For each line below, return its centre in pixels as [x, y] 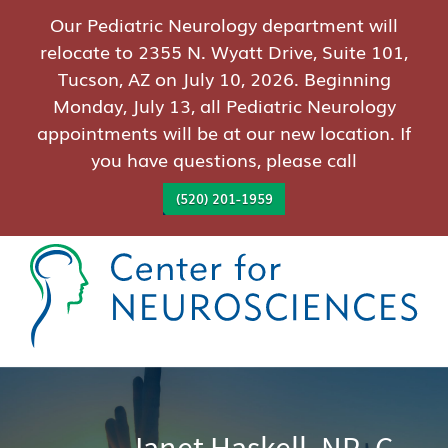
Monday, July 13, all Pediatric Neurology [224, 104]
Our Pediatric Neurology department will [224, 23]
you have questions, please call [224, 158]
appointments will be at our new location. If [224, 131]
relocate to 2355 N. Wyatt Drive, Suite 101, [224, 50]
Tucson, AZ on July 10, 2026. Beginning [224, 77]
